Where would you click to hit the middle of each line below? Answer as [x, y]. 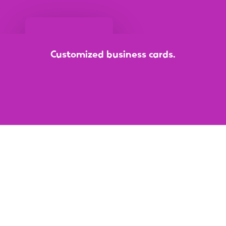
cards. [162, 53]
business [126, 53]
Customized [77, 53]
